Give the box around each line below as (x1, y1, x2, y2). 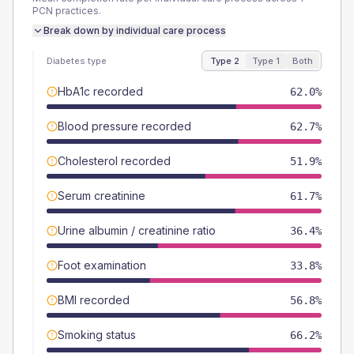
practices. (53, 5, 101, 17)
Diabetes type (47, 55, 107, 66)
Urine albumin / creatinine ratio (58, 224, 216, 237)
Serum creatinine (58, 189, 145, 202)
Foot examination (58, 258, 146, 272)
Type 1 (252, 55, 280, 66)
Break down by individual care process (43, 24, 226, 36)
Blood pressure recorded (58, 119, 191, 133)
